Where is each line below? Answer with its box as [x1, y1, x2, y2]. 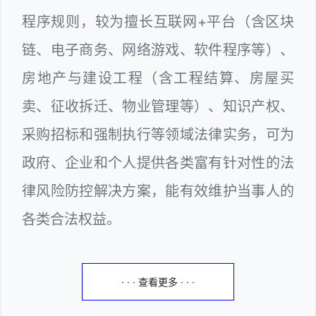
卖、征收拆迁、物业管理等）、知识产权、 [22, 97, 294, 115]
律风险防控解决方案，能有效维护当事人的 [22, 182, 294, 200]
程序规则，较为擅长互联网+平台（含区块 [22, 13, 294, 30]
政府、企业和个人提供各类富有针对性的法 [22, 154, 294, 171]
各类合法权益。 [22, 210, 129, 228]
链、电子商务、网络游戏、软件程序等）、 [22, 41, 294, 59]
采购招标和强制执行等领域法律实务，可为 [22, 126, 294, 143]
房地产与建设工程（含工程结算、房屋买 [22, 69, 294, 87]
